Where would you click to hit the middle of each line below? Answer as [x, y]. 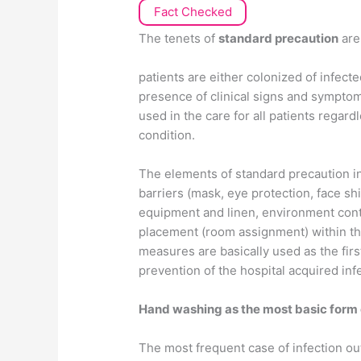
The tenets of [179, 39]
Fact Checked [193, 12]
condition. [167, 135]
